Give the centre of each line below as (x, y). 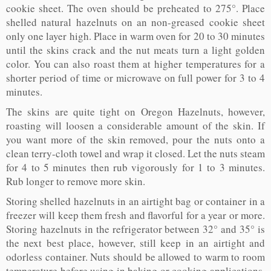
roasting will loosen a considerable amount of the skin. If (135, 126)
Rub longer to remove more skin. (76, 181)
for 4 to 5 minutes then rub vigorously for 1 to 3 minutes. (135, 168)
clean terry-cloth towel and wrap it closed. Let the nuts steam (135, 154)
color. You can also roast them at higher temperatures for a (135, 64)
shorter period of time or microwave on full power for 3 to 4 (135, 78)
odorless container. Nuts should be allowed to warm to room (135, 257)
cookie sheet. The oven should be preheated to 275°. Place (135, 8)
